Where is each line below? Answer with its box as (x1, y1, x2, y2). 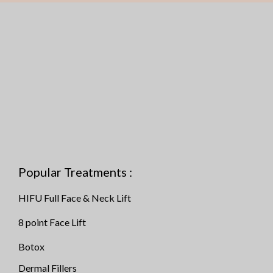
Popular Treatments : (18, 164, 132, 179)
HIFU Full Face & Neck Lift (18, 191, 131, 204)
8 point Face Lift (18, 216, 86, 228)
